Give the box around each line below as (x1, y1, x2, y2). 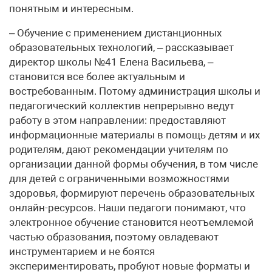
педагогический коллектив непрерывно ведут (9, 100, 234, 112)
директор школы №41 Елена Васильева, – (9, 56, 213, 69)
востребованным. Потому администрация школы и (9, 85, 260, 98)
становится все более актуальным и (9, 70, 185, 83)
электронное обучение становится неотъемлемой (9, 216, 254, 229)
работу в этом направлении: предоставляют (9, 114, 226, 127)
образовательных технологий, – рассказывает (9, 41, 234, 54)
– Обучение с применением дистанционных (9, 27, 222, 39)
